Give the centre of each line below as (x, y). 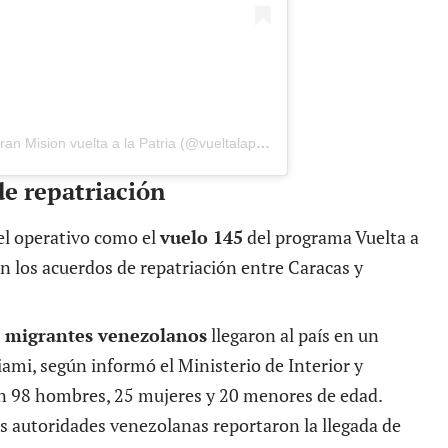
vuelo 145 (201, 236)
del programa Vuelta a (331, 236)
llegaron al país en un (293, 334)
